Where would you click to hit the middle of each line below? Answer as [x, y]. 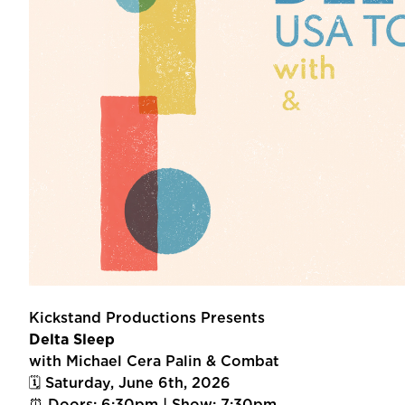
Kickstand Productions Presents [147, 317]
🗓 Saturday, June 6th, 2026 [130, 382]
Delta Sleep [72, 339]
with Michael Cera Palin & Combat [154, 361]
